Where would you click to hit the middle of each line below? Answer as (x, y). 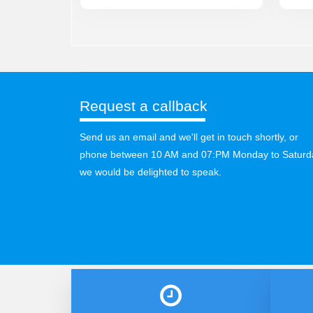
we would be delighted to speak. (151, 172)
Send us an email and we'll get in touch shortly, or (189, 137)
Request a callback (144, 106)
